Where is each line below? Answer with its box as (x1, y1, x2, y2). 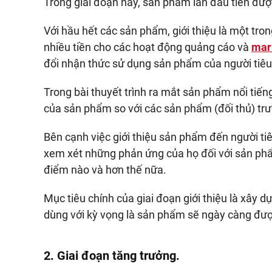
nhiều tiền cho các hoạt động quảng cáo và (44, 41, 251, 53)
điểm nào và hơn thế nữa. (44, 163, 166, 176)
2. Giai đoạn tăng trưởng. (44, 248, 180, 263)
